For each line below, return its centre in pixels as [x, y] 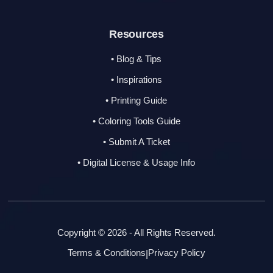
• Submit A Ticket [136, 141]
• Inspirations [136, 79]
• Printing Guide [136, 100]
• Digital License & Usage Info [136, 162]
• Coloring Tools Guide [136, 121]
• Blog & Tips [136, 58]
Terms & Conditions [106, 252]
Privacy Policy [176, 252]
